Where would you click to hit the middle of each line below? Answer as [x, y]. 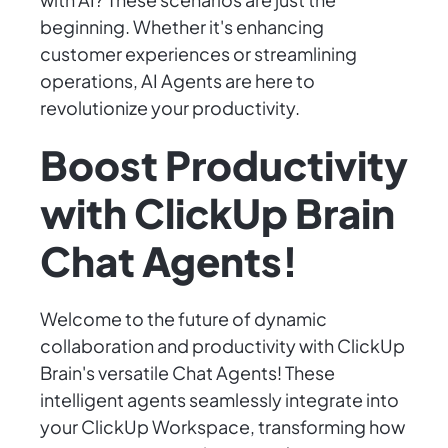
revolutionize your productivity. [170, 108]
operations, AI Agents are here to [177, 81]
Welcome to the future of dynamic [183, 319]
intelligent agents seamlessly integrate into [219, 400]
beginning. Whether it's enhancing [182, 27]
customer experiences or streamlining [198, 54]
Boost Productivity [224, 165]
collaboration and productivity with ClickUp [222, 346]
